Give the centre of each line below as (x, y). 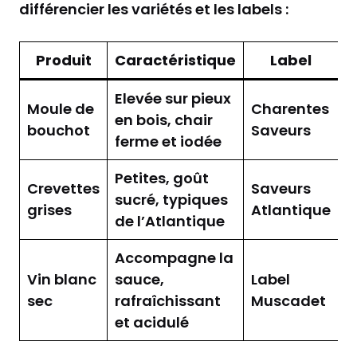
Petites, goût (162, 178)
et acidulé (152, 322)
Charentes (290, 108)
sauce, (139, 279)
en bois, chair (164, 120)
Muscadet (288, 300)
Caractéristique (175, 60)
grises (49, 210)
